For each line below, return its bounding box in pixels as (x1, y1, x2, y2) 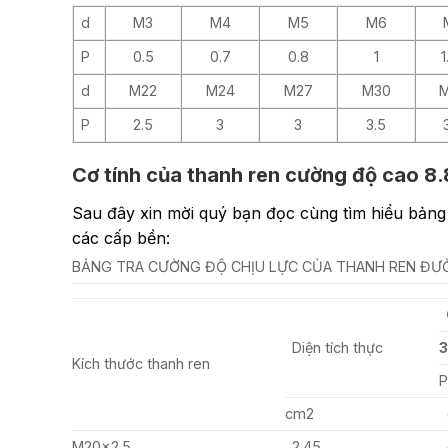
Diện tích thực (292, 339, 384, 357)
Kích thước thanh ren (72, 355, 210, 373)
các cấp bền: (72, 228, 170, 249)
